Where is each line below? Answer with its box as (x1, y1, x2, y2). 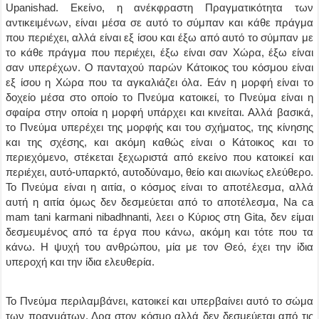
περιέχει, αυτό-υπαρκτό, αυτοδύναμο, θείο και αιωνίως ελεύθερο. (6, 166, 313, 178)
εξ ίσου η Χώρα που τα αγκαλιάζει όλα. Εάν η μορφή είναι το (6, 76, 313, 88)
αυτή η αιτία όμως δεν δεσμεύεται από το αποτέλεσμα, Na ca (6, 196, 313, 208)
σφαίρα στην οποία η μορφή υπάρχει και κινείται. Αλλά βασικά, (6, 106, 313, 118)
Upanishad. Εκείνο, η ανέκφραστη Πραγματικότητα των (6, 1, 313, 14)
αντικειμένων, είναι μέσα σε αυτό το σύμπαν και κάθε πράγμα (6, 16, 313, 28)
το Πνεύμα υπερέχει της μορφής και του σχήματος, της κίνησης (6, 121, 313, 133)
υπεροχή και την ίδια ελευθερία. (6, 256, 155, 268)
